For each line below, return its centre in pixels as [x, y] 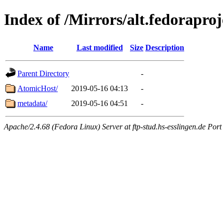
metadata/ [32, 103]
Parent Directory [43, 73]
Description [165, 47]
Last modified [100, 47]
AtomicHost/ [38, 88]
